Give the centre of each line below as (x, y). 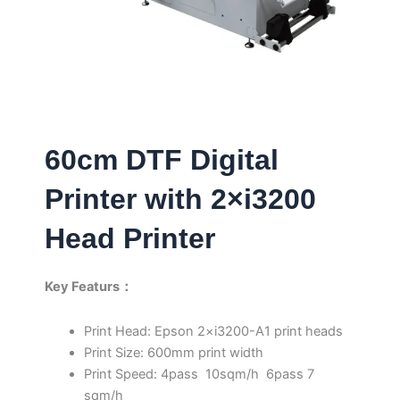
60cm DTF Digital (162, 160)
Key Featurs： (89, 287)
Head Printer (130, 238)
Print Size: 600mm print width (173, 352)
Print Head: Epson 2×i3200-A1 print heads (213, 331)
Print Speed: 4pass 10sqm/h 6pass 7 (199, 374)
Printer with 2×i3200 (180, 199)
